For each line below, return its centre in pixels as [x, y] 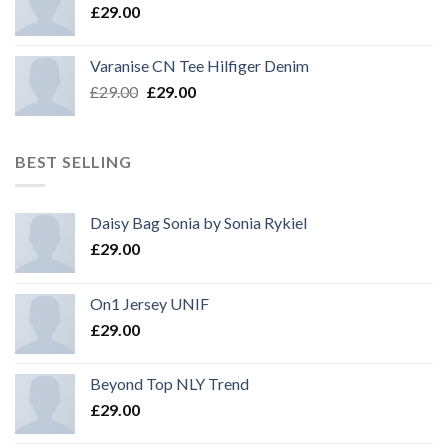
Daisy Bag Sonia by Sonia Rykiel [198, 223]
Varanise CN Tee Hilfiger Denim [199, 65]
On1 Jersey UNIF [149, 304]
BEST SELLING [73, 161]
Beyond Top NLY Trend [169, 384]
